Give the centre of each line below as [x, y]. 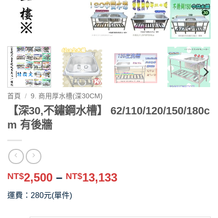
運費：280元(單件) [40, 196]
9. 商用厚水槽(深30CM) [67, 96]
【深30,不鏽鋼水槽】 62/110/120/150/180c [109, 110]
